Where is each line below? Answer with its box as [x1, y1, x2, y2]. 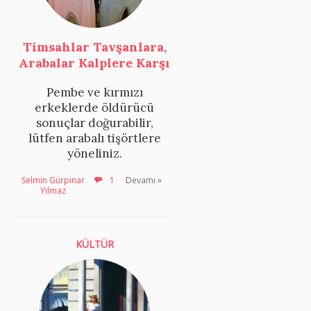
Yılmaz [40, 184, 66, 196]
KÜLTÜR [75, 237, 114, 251]
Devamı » [126, 174, 162, 186]
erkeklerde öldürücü [35, 99, 154, 115]
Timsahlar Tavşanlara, [22, 38, 167, 55]
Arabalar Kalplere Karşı [19, 54, 170, 71]
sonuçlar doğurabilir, [35, 115, 153, 131]
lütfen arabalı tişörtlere [28, 130, 161, 146]
